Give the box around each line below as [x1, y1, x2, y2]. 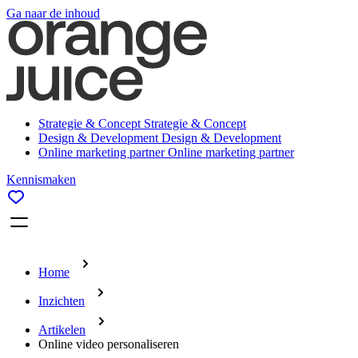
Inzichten [38, 294, 85, 308]
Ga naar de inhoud [6, 6, 100, 20]
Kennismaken [6, 173, 76, 186]
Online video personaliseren [38, 337, 179, 351]
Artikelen [38, 323, 86, 336]
